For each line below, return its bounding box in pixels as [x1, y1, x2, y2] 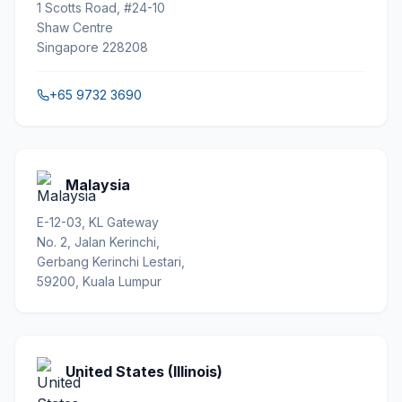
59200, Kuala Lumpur [37, 274, 162, 289]
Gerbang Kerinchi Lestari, [37, 254, 185, 269]
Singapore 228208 [37, 39, 148, 55]
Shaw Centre [37, 20, 113, 35]
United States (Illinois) [66, 363, 223, 380]
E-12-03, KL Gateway [37, 214, 159, 230]
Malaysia [66, 176, 130, 194]
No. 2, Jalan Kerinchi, [37, 234, 160, 249]
